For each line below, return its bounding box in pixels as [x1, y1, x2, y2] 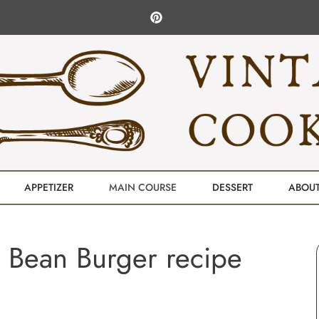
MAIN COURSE [109, 180, 177, 194]
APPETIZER [24, 180, 73, 194]
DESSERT [212, 180, 253, 194]
